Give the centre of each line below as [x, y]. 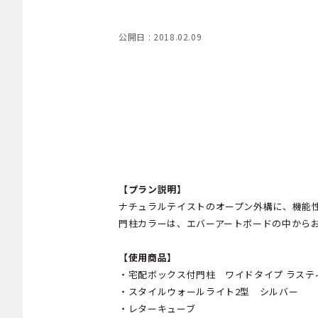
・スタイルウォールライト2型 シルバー [209, 291]
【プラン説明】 [153, 189]
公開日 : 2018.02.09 [160, 36]
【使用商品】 [148, 257]
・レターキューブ [157, 308]
